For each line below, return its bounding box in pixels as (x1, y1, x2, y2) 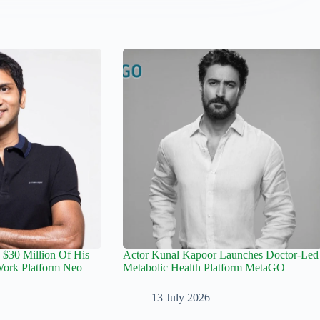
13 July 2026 (151, 291, 210, 304)
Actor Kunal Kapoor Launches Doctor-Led (122, 249, 319, 261)
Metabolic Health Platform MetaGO (122, 261, 285, 274)
